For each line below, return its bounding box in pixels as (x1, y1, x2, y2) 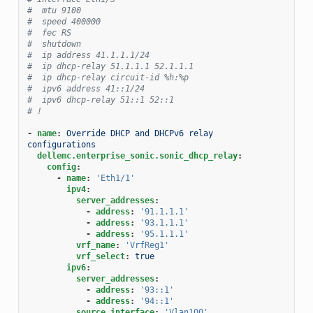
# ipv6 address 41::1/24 (27, 83, 145, 94)
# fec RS (27, 27, 71, 38)
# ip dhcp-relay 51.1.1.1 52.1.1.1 (27, 61, 194, 71)
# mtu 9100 (27, 5, 81, 15)
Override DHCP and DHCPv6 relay (66, 128, 213, 138)
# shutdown (27, 38, 81, 49)
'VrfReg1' (124, 240, 169, 250)
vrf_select (75, 251, 125, 261)
